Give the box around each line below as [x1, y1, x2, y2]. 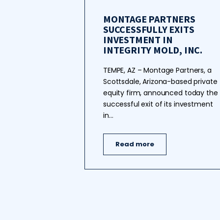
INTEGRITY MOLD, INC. [103, 44, 203, 56]
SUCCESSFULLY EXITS [103, 23, 194, 35]
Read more [115, 139, 154, 149]
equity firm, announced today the [103, 88, 218, 98]
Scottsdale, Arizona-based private [103, 77, 218, 86]
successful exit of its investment [103, 99, 213, 109]
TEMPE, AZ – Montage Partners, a [103, 65, 212, 75]
